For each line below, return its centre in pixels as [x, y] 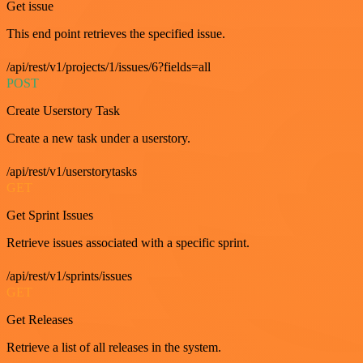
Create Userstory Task [63, 110]
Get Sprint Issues [50, 215]
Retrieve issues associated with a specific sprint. [128, 242]
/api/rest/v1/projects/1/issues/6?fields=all [109, 66]
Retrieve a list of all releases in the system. [114, 347]
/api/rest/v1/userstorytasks [72, 171]
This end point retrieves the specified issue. [116, 33]
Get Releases [40, 319]
